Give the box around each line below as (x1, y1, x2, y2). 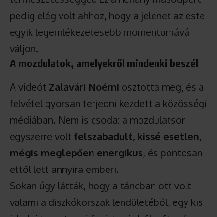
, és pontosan (143, 146, 202, 159)
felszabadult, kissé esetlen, (74, 130, 201, 142)
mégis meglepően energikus (10, 146, 143, 159)
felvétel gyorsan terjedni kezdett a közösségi (10, 97, 207, 109)
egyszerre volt (10, 130, 74, 142)
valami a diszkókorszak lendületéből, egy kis (10, 196, 203, 208)
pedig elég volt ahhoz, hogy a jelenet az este (10, 9, 205, 22)
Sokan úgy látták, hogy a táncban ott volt (10, 179, 191, 192)
